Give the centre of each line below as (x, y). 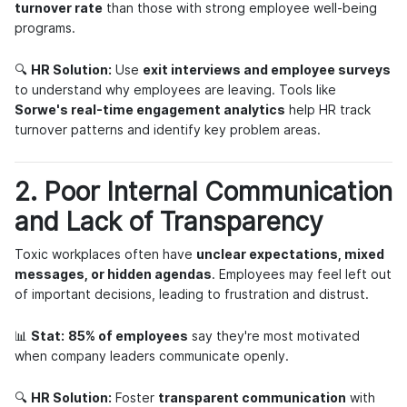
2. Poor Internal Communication (203, 191)
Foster (135, 397)
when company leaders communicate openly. (152, 356)
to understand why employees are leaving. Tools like (175, 89)
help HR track (328, 109)
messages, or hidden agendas (113, 274)
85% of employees (128, 336)
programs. (45, 28)
